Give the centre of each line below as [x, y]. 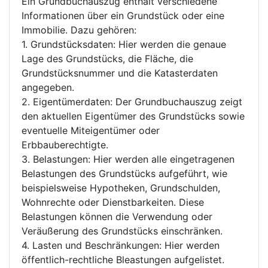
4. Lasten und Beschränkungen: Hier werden [121, 245]
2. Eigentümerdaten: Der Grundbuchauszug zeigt [132, 102]
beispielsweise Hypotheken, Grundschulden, [121, 188]
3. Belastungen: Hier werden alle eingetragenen [128, 159]
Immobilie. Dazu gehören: [79, 30]
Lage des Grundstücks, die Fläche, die [107, 59]
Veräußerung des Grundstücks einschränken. [122, 231]
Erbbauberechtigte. [65, 145]
